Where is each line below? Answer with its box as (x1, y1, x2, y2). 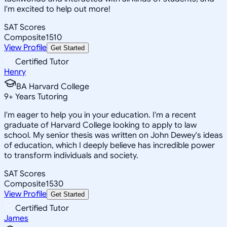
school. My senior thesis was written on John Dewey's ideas (4, 130, 223, 140)
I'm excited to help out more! (4, 4, 110, 14)
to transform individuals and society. (4, 150, 138, 161)
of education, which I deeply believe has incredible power (4, 140, 215, 150)
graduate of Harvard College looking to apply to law (4, 120, 197, 130)
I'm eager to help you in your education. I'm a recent (4, 109, 196, 120)
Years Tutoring (13, 91, 68, 102)
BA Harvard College (16, 81, 89, 92)
